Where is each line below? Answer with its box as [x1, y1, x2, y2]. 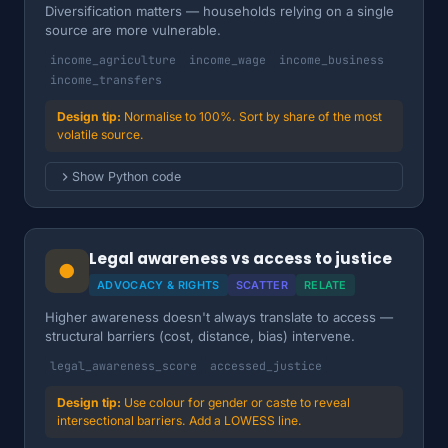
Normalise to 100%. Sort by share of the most [124, 109, 382, 124]
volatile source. [57, 127, 144, 142]
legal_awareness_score [50, 358, 197, 373]
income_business [279, 52, 384, 67]
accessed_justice [210, 358, 322, 373]
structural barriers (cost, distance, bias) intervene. [45, 328, 355, 344]
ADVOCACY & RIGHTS [97, 278, 220, 292]
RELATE [303, 278, 347, 292]
